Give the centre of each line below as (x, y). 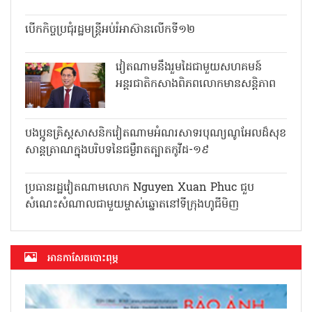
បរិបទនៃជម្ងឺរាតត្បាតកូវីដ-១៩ (176, 222)
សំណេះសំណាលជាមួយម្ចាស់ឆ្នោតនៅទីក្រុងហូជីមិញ (132, 281)
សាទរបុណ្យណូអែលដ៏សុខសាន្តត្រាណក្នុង (201, 205)
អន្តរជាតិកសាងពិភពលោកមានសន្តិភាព (196, 139)
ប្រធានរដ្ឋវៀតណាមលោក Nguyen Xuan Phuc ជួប (140, 264)
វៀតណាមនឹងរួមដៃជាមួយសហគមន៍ (189, 122)
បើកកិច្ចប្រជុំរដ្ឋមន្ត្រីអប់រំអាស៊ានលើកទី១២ (201, 48)
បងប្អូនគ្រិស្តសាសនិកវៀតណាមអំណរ (192, 188)
